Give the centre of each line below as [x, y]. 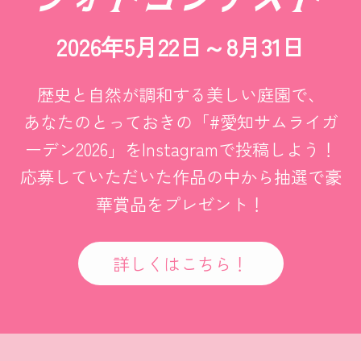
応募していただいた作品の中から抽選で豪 [180, 176]
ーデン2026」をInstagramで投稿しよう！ [180, 148]
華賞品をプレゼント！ [180, 203]
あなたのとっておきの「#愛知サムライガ [180, 121]
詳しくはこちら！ [180, 263]
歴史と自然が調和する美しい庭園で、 [180, 93]
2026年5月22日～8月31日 [180, 46]
